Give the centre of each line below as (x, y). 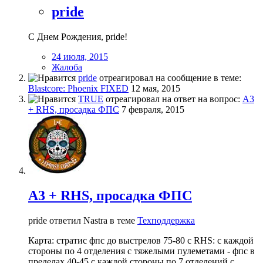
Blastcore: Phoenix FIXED (78, 89)
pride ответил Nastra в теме (83, 220)
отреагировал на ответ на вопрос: (173, 99)
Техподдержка (166, 220)
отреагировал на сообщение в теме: (169, 78)
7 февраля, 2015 (153, 110)
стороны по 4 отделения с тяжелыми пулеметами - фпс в (141, 251)
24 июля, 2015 (80, 57)
